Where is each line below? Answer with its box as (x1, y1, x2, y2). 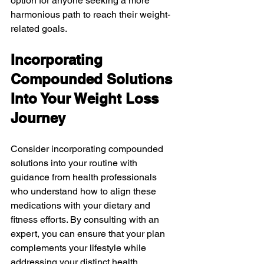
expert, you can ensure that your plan (11, 227, 167, 239)
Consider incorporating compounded (11, 143, 166, 154)
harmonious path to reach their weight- (11, 8, 170, 20)
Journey (11, 109, 65, 126)
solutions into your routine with (11, 157, 140, 169)
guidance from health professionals (11, 171, 159, 183)
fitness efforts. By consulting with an (11, 213, 161, 225)
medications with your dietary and (11, 199, 153, 211)
